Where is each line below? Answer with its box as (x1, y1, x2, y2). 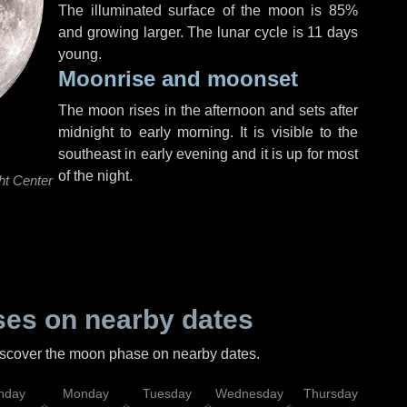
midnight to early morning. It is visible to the (58, 124, 358, 140)
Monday (62, 386, 109, 401)
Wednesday (214, 386, 283, 401)
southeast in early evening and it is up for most (58, 146, 358, 162)
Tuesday (143, 386, 192, 401)
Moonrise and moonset (58, 66, 298, 91)
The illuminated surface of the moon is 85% (58, 3, 358, 18)
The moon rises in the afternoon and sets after (58, 103, 358, 118)
